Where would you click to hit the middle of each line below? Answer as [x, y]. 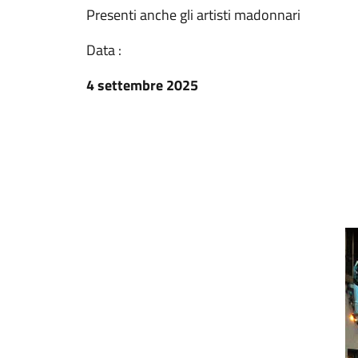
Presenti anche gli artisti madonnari [193, 15]
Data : [104, 50]
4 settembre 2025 [142, 85]
